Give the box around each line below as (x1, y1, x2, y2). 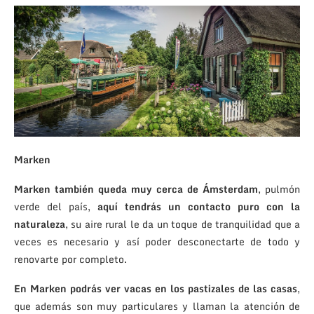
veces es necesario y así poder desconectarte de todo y (14, 233, 300, 250)
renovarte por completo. (14, 251, 127, 268)
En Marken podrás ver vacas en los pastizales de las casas (14, 280, 297, 297)
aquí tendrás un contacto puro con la (97, 198, 300, 215)
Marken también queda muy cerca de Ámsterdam (14, 181, 258, 198)
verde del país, (14, 198, 97, 215)
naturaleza (14, 216, 65, 233)
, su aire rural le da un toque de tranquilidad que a (65, 216, 300, 233)
